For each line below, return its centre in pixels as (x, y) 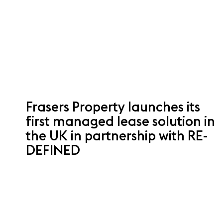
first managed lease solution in (120, 121)
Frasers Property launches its (113, 107)
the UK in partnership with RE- (117, 135)
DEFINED (53, 150)
